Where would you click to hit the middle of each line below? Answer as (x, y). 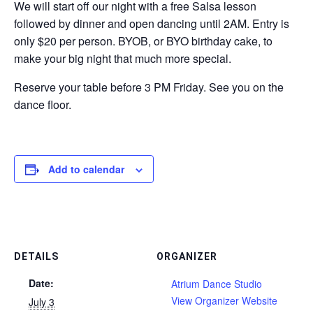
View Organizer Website (224, 300)
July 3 (42, 302)
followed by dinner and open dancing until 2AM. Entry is (152, 23)
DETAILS (36, 256)
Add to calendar (86, 169)
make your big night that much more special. (123, 58)
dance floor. (43, 104)
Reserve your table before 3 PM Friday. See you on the (149, 87)
